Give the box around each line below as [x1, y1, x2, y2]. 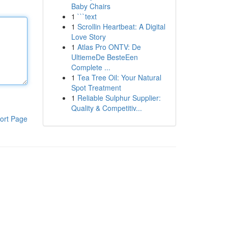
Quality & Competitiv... [71, 103, 142, 113]
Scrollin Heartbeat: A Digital [77, 21, 165, 32]
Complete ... [71, 62, 110, 72]
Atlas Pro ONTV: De [77, 42, 141, 52]
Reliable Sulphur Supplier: [77, 93, 161, 103]
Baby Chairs [71, 1, 110, 11]
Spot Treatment [71, 82, 121, 93]
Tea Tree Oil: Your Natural [77, 72, 161, 82]
